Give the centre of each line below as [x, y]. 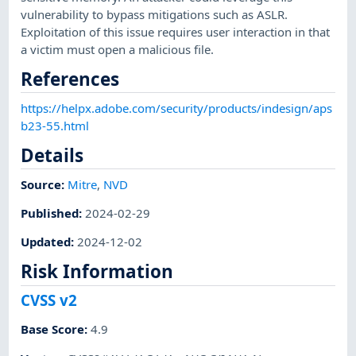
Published [50, 213]
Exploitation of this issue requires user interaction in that [176, 31]
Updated [46, 242]
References [70, 79]
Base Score [53, 329]
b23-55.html [55, 125]
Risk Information [97, 272]
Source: [44, 184]
